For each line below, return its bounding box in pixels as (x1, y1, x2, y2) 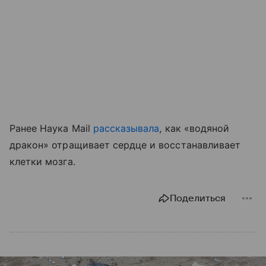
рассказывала (93, 122, 160, 134)
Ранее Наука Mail (9, 122, 93, 134)
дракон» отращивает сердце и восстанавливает (9, 138, 241, 151)
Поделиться (170, 192, 226, 204)
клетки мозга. (9, 155, 75, 167)
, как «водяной (159, 122, 230, 134)
